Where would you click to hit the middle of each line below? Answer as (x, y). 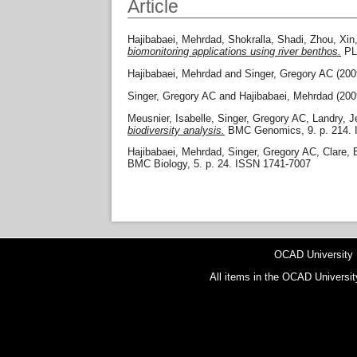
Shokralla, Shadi (266, 40)
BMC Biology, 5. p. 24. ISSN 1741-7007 (219, 164)
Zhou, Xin (332, 40)
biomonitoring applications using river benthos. (234, 52)
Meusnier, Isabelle (169, 118)
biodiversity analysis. (176, 130)
